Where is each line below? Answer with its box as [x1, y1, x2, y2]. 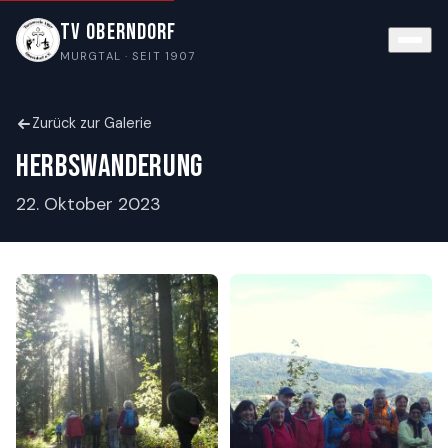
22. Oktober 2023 [16, 193, 161, 215]
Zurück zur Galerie [32, 114, 152, 132]
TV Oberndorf [60, 19, 177, 46]
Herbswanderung [16, 148, 203, 185]
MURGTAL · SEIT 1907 [60, 49, 196, 63]
